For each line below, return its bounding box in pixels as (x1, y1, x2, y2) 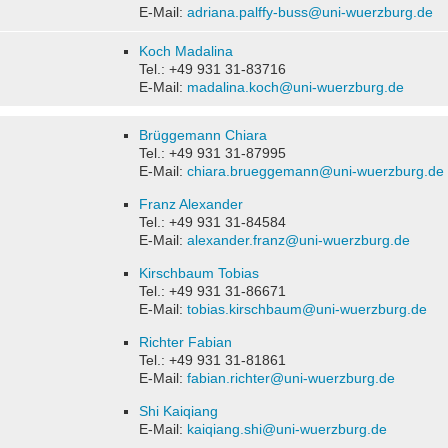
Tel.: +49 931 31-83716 (139, 61, 286, 77)
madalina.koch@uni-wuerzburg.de (187, 79, 404, 95)
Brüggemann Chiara (139, 127, 267, 143)
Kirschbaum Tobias (139, 265, 259, 281)
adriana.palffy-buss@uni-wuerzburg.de (187, 4, 433, 20)
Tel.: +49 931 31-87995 (139, 145, 286, 161)
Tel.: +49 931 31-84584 (139, 214, 286, 230)
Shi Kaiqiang (139, 403, 218, 419)
